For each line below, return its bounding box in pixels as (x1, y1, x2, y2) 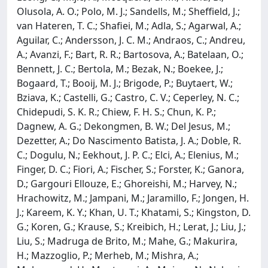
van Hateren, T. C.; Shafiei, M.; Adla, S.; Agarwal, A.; (17, 19, 241, 32)
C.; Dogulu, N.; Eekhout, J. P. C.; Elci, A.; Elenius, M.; (17, 148, 239, 162)
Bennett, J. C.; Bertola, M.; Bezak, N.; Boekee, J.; (17, 62, 223, 75)
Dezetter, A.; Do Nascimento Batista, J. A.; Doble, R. (17, 133, 241, 147)
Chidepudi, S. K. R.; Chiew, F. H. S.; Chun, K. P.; (17, 105, 216, 118)
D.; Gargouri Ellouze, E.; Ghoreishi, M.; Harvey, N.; (17, 176, 237, 190)
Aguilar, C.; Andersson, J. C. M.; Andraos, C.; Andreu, (17, 33, 245, 47)
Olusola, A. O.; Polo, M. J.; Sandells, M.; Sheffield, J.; (17, 4, 240, 18)
